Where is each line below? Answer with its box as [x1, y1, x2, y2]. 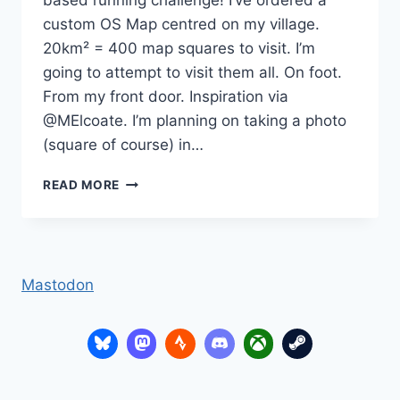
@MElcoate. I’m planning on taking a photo [43, 112, 346, 130]
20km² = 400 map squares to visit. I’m [43, 39, 315, 58]
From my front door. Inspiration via [43, 87, 288, 106]
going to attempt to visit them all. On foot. [43, 63, 342, 82]
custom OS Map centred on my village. [43, 15, 320, 34]
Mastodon [21, 276, 94, 295]
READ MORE [43, 178, 121, 193]
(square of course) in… [43, 136, 204, 154]
